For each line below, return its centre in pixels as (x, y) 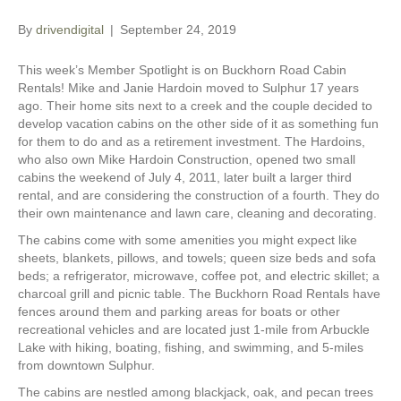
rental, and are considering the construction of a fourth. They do (199, 196)
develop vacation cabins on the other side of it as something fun (198, 124)
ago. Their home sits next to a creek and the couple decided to (195, 106)
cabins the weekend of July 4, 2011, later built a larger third (185, 178)
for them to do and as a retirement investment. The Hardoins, (192, 142)
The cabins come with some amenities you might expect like (188, 240)
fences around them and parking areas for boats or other (179, 312)
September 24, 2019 (178, 30)
